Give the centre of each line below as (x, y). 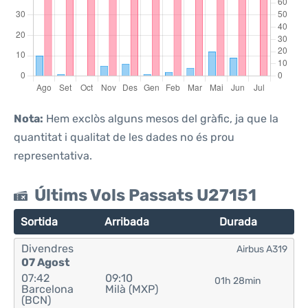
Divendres (47, 249)
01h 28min (238, 281)
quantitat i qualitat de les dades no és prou (124, 137)
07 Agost (45, 262)
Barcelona (47, 289)
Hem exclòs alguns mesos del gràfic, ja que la (161, 119)
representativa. (53, 156)
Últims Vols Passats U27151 (145, 195)
